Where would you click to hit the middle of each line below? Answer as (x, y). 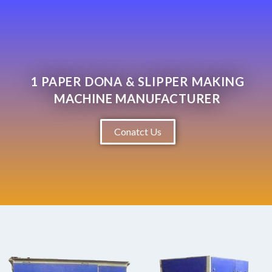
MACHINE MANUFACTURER (137, 98)
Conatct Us (138, 131)
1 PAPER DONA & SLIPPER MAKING (138, 81)
